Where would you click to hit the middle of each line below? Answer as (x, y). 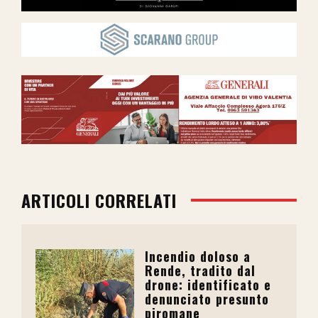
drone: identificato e (208, 284)
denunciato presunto (207, 298)
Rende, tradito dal (201, 270)
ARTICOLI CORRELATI (99, 200)
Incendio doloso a (198, 256)
